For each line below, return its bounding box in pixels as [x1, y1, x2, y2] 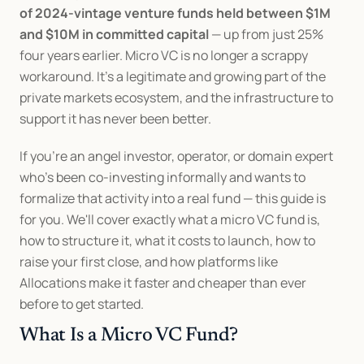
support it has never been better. [19, 110, 211, 128]
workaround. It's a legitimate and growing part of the [19, 67, 326, 85]
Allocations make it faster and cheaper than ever [19, 274, 306, 292]
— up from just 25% [209, 25, 323, 43]
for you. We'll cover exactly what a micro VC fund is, [19, 210, 320, 228]
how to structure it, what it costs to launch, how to [19, 232, 315, 249]
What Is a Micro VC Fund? [19, 326, 239, 345]
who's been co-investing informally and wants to [19, 168, 305, 186]
